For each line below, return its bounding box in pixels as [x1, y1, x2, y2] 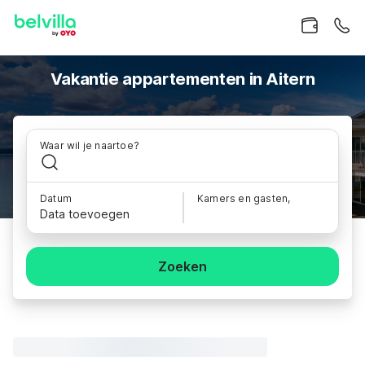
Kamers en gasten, [197, 192, 291, 204]
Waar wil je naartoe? [40, 139, 139, 152]
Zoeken [158, 258, 207, 275]
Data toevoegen [40, 207, 130, 221]
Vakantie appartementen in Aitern [50, 69, 315, 89]
